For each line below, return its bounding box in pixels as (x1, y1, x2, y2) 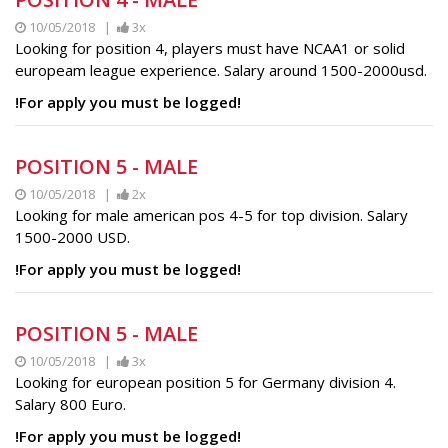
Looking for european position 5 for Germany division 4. (15, 371, 396, 392)
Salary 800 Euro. (15, 393, 126, 414)
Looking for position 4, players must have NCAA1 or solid (15, 37, 405, 58)
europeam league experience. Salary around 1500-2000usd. (15, 59, 427, 80)
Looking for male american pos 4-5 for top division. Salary (15, 204, 408, 225)
